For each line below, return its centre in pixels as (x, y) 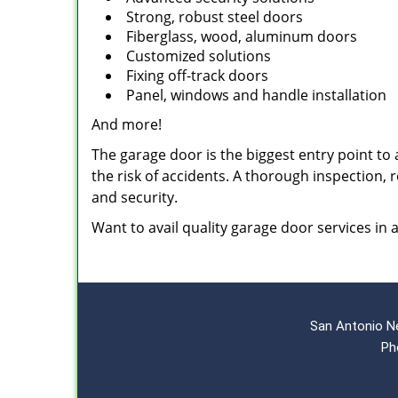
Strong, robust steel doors (215, 17)
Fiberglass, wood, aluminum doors (242, 36)
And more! (127, 124)
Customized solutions (199, 56)
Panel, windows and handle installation (256, 95)
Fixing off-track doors (197, 76)
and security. (135, 197)
